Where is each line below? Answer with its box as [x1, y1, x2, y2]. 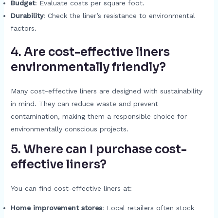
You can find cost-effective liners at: [10, 184, 132, 192]
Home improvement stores [10, 204, 102, 212]
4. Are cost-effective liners [10, 45, 170, 59]
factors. [10, 24, 36, 32]
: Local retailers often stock [102, 204, 194, 212]
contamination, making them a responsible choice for [10, 112, 187, 120]
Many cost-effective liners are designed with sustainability [10, 87, 202, 95]
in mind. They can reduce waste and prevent [10, 100, 158, 108]
